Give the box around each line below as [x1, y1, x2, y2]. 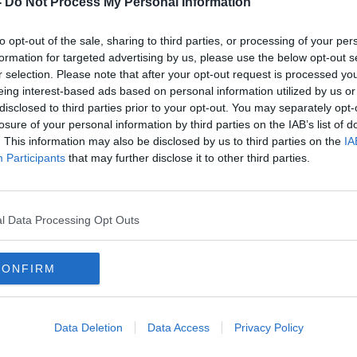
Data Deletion [53, 321, 123, 334]
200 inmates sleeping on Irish [56, 172, 269, 189]
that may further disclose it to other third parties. [65, 151, 310, 164]
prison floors [56, 188, 148, 205]
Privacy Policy [233, 321, 304, 334]
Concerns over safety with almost [56, 156, 296, 173]
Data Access [147, 321, 210, 334]
